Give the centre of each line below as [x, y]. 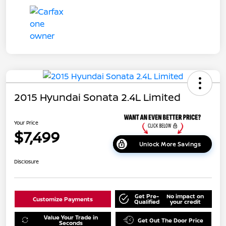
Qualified [147, 202]
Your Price [26, 123]
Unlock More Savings [170, 144]
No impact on [185, 196]
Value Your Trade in [71, 217]
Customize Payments [63, 199]
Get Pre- [147, 196]
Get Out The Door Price [171, 220]
